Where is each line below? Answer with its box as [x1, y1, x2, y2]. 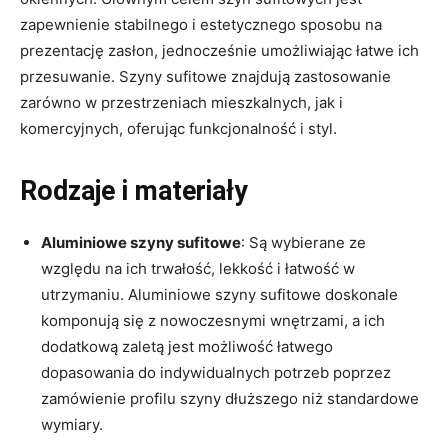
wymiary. [41, 414, 103, 434]
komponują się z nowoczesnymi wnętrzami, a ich [41, 310, 385, 330]
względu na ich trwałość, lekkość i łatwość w [41, 258, 355, 278]
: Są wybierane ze [241, 232, 366, 252]
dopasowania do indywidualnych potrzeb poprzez [41, 362, 391, 382]
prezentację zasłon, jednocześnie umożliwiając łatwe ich [20, 40, 419, 60]
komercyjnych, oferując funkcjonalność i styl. [20, 118, 337, 138]
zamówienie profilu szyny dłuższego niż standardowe [41, 388, 419, 408]
